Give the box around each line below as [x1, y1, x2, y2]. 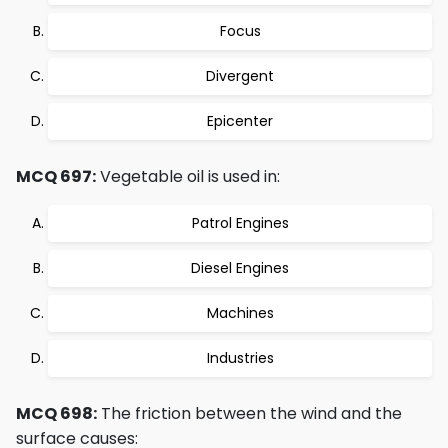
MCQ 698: [16, 402, 97, 425]
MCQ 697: [16, 165, 96, 188]
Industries [206, 348, 274, 368]
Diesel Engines [191, 258, 289, 278]
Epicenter [207, 111, 273, 131]
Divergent [206, 66, 274, 86]
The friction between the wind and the [97, 402, 402, 425]
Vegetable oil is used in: [96, 165, 280, 188]
